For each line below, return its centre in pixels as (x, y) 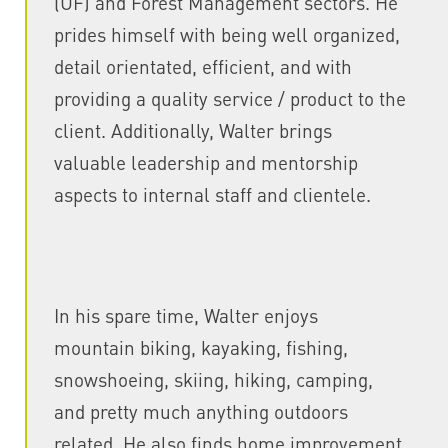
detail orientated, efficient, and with (202, 66)
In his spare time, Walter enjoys (185, 315)
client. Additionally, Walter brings (192, 130)
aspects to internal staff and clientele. (212, 194)
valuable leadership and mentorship (205, 162)
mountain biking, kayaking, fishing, (200, 347)
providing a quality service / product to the (229, 98)
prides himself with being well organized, (226, 34)
